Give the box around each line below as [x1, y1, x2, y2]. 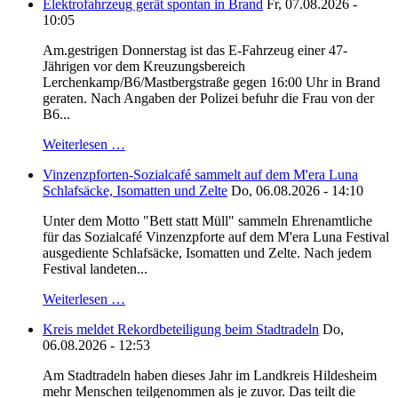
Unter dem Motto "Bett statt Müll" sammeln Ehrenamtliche [43, 213, 372, 229]
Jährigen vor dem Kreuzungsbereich [43, 59, 245, 75]
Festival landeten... [43, 261, 147, 277]
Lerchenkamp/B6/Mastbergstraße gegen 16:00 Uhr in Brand [43, 75, 380, 91]
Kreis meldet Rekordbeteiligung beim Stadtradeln [43, 322, 319, 338]
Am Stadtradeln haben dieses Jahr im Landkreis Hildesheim [43, 368, 377, 384]
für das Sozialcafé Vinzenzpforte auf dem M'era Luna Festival [43, 229, 389, 245]
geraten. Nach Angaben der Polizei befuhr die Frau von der [43, 91, 374, 107]
